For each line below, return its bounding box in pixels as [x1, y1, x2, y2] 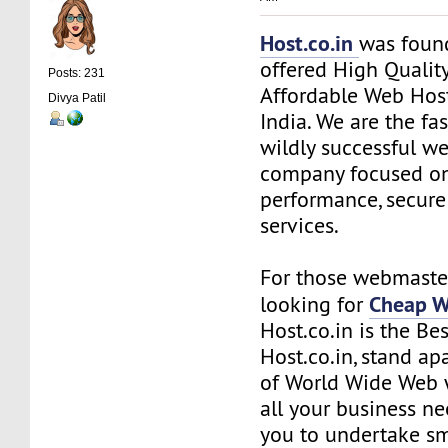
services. [260, 211, 340, 239]
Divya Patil [48, 90, 107, 105]
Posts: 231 [48, 66, 106, 81]
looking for [260, 290, 370, 318]
